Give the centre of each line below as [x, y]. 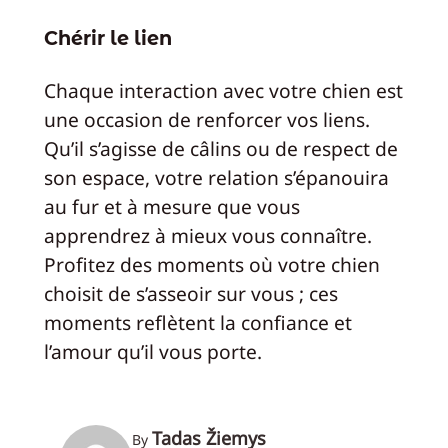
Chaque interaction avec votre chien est [223, 90]
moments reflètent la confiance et [197, 322]
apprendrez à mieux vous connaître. [207, 235]
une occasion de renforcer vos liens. [206, 119]
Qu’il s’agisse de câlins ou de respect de [220, 148]
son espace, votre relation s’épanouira [216, 177]
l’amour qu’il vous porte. [152, 351]
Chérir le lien [107, 38]
